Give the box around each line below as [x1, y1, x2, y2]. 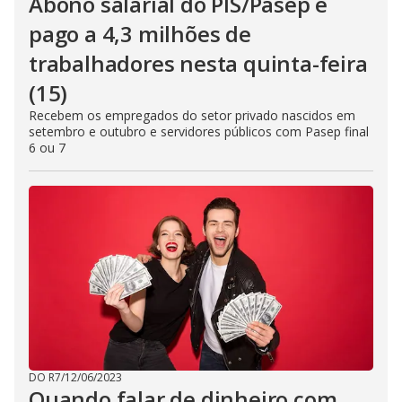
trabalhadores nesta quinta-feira [29, 48, 368, 78]
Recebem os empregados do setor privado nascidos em [29, 106, 355, 124]
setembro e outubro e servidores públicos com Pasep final [29, 122, 369, 140]
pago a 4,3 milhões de [29, 18, 251, 48]
